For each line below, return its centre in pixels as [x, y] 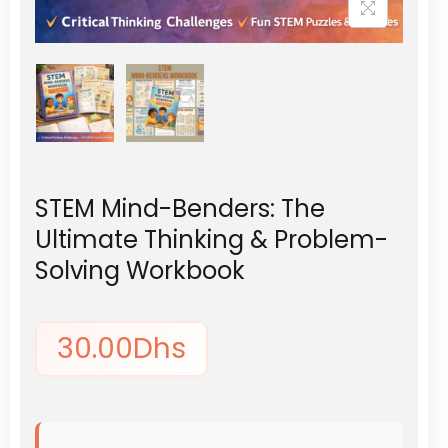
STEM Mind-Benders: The [180, 209]
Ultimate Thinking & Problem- [211, 240]
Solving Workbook [140, 271]
